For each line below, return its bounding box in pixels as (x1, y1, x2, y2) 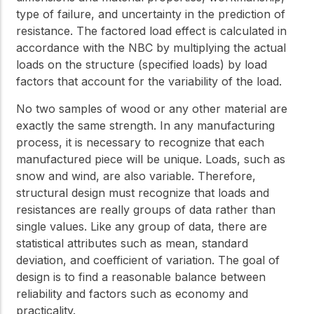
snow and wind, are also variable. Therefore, (16, 168, 256, 183)
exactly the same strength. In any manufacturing (16, 118, 275, 132)
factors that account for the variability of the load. (16, 74, 282, 89)
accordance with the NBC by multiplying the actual (16, 41, 286, 55)
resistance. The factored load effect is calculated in (16, 24, 287, 39)
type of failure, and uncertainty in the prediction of (16, 7, 285, 22)
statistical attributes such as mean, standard (16, 235, 248, 250)
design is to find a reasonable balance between (16, 269, 266, 284)
